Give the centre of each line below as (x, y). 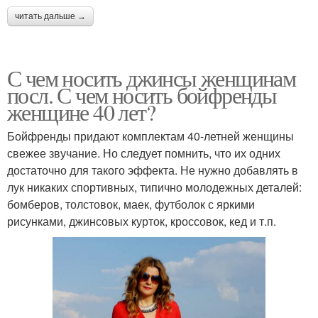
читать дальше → (50, 16)
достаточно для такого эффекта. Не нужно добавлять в (153, 170)
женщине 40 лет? (81, 112)
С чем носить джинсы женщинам (152, 78)
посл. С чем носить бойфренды (142, 95)
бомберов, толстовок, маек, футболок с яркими (131, 204)
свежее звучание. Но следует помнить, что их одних (144, 153)
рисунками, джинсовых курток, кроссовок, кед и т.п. (142, 221)
